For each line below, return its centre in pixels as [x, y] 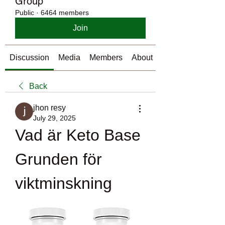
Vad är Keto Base [78, 135]
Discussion [29, 58]
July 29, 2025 [54, 118]
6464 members [65, 13]
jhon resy [49, 108]
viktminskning [64, 183]
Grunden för [59, 159]
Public [25, 13]
